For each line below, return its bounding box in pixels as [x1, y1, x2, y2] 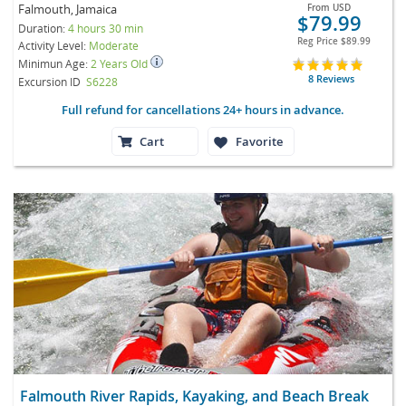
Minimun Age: [18, 55, 91, 71]
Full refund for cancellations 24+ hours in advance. [62, 101, 344, 118]
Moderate [89, 37, 139, 53]
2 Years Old [91, 55, 150, 71]
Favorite [236, 132, 283, 150]
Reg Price [296, 34, 341, 47]
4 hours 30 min [68, 20, 143, 35]
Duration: [18, 20, 68, 35]
